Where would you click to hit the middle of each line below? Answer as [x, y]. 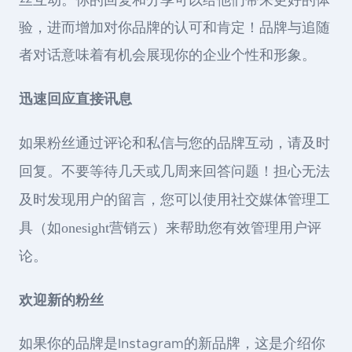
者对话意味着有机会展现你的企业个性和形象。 [167, 56]
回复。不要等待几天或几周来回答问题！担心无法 [174, 172]
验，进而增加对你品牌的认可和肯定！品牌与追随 [174, 29]
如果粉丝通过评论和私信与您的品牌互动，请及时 [174, 143]
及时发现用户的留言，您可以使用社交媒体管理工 [174, 200]
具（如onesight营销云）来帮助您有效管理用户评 [170, 228]
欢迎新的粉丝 [61, 301]
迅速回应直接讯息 [75, 99]
